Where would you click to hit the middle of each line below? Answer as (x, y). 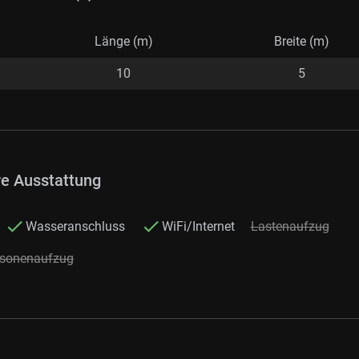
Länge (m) (123, 42)
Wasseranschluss (75, 226)
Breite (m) (301, 42)
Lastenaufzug (290, 226)
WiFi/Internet (198, 226)
